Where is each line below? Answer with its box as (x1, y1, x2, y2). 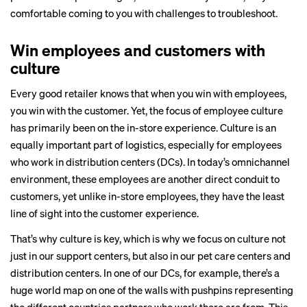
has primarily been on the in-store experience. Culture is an (10, 121, 276, 134)
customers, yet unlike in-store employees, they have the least (10, 189, 284, 203)
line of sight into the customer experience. (10, 206, 199, 220)
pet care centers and (197, 249, 291, 262)
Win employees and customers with (10, 40, 265, 60)
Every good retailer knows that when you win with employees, (10, 86, 286, 100)
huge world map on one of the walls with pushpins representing (10, 283, 293, 297)
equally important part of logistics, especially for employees (10, 138, 282, 151)
